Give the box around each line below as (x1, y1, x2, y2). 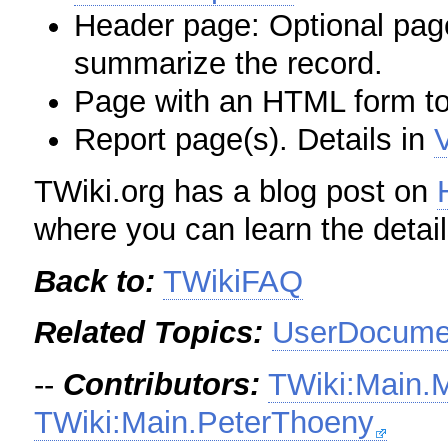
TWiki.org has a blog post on (34, 174, 438, 210)
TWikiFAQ (163, 263, 304, 299)
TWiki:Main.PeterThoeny (34, 404, 375, 440)
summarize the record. (74, 46, 384, 82)
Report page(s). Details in (74, 122, 435, 158)
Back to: (34, 263, 156, 299)
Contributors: (63, 366, 261, 402)
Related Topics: (34, 315, 264, 351)
